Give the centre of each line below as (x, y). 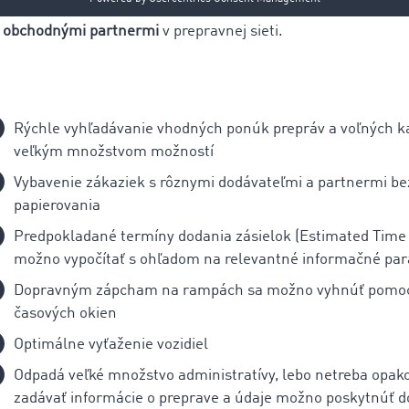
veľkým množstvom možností (114, 152)
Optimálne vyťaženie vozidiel (111, 345)
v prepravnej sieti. (221, 32)
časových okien (65, 314)
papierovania (57, 206)
